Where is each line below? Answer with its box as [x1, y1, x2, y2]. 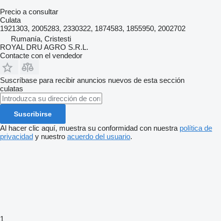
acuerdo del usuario [67, 132, 130, 141]
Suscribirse [14, 110, 52, 118]
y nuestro [33, 132, 67, 141]
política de [180, 124, 212, 133]
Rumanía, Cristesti [11, 35, 71, 43]
